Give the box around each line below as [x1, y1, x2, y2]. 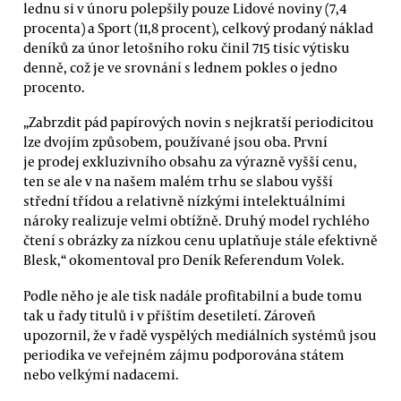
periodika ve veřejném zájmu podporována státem [23, 345, 345, 363]
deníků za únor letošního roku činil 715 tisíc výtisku [23, 38, 350, 56]
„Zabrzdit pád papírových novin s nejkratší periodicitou [23, 113, 374, 132]
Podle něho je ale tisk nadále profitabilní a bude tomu [23, 286, 363, 304]
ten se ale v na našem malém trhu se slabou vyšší [23, 172, 333, 191]
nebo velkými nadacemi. [23, 364, 179, 383]
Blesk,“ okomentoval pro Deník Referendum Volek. [23, 251, 345, 269]
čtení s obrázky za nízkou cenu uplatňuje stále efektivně [23, 231, 378, 250]
